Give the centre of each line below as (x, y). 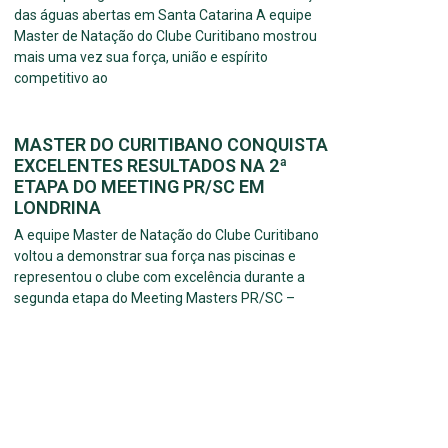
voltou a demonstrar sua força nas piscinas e (155, 256)
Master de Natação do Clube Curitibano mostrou (165, 36)
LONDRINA (57, 208)
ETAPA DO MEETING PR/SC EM (139, 187)
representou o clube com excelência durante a (159, 277)
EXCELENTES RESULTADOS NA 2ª (150, 166)
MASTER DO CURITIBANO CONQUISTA (171, 145)
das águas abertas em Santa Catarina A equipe (163, 15)
